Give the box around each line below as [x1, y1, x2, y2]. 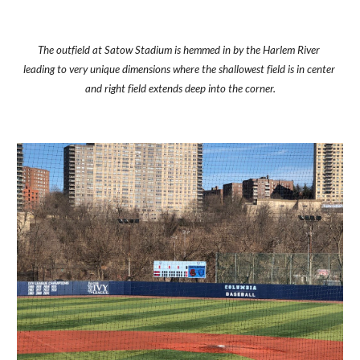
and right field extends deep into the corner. [84, 82, 276, 95]
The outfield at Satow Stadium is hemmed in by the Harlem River [38, 43, 320, 56]
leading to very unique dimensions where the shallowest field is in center [23, 63, 336, 76]
